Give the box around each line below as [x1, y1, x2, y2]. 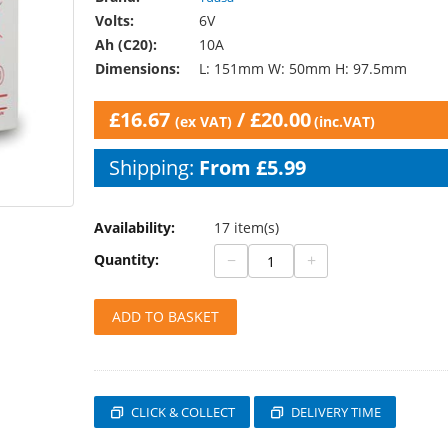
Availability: [94, 218, 175, 237]
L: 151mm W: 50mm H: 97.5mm [195, 59, 407, 78]
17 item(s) [214, 218, 279, 237]
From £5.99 [199, 154, 306, 181]
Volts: [95, 11, 134, 30]
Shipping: [109, 154, 199, 181]
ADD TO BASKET [112, 307, 219, 326]
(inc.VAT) [314, 112, 375, 131]
